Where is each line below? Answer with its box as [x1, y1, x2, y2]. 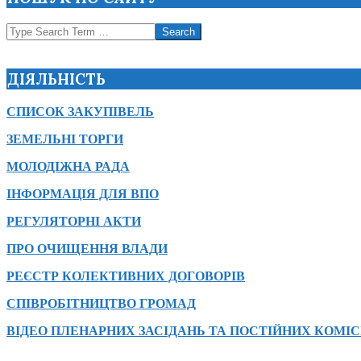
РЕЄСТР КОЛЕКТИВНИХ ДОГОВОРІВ [6, 268, 245, 283]
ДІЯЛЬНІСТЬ [7, 69, 106, 89]
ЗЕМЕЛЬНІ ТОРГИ [6, 131, 123, 146]
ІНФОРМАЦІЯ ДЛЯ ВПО [6, 186, 159, 201]
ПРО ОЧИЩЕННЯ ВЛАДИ [6, 241, 168, 255]
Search [6, 23, 40, 37]
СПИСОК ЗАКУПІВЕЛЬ [6, 104, 154, 118]
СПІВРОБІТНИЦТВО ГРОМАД [6, 296, 196, 310]
